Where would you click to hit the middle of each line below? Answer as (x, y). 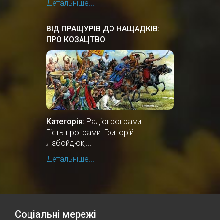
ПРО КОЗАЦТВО (76, 39)
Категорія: (65, 121)
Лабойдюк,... (69, 143)
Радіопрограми (114, 121)
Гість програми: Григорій (90, 132)
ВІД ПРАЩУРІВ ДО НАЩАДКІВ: (103, 28)
